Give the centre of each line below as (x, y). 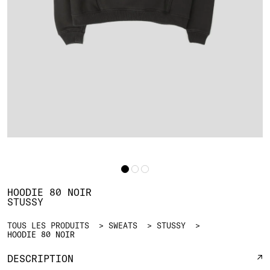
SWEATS (123, 225)
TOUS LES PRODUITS (48, 225)
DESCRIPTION (40, 258)
